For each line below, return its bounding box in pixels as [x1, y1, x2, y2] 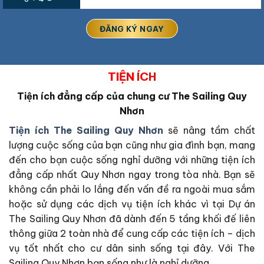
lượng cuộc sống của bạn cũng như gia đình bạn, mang [9, 139, 255, 151]
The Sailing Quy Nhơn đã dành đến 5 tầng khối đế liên [9, 213, 255, 225]
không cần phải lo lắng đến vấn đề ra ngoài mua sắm [9, 183, 255, 196]
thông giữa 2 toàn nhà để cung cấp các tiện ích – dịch [9, 227, 255, 240]
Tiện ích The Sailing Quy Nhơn [9, 124, 163, 137]
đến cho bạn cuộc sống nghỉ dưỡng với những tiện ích [9, 154, 255, 166]
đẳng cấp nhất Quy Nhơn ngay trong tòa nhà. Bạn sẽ [9, 169, 255, 181]
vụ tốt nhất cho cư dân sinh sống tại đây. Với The [9, 242, 255, 255]
